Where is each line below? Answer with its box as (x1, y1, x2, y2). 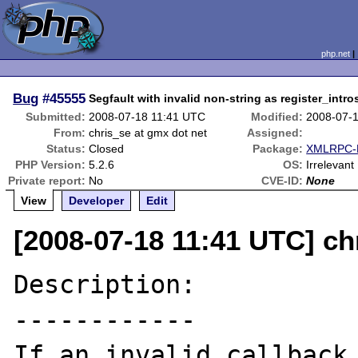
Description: (14, 270, 197, 299)
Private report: (8, 174, 86, 187)
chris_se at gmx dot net (89, 126, 208, 139)
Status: (46, 142, 86, 155)
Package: (253, 142, 304, 155)
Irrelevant (306, 158, 355, 171)
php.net (320, 49, 350, 58)
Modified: (251, 110, 304, 123)
